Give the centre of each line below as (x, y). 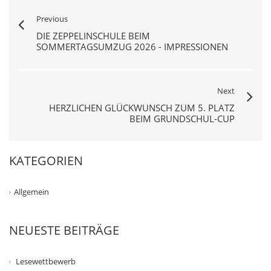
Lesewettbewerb (46, 262)
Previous (52, 19)
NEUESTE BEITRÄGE (64, 230)
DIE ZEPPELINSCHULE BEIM (93, 36)
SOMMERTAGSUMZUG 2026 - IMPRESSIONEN (132, 47)
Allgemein (31, 192)
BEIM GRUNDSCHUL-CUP (182, 119)
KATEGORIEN (46, 161)
